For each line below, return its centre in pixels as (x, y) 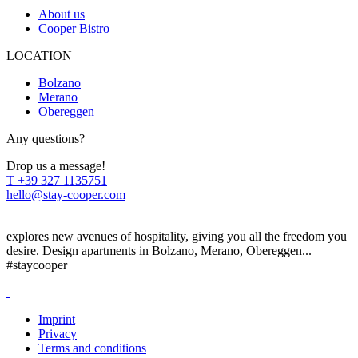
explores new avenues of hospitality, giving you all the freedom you (177, 236)
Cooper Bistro (74, 28)
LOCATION (39, 56)
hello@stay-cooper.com (66, 195)
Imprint (57, 319)
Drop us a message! (56, 166)
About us (62, 14)
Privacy (58, 334)
